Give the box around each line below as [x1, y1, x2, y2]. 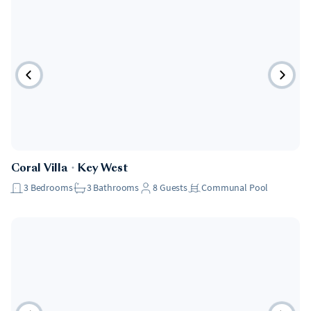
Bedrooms [30, 181, 73, 194]
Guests [159, 181, 188, 194]
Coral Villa [11, 164, 67, 174]
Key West [78, 164, 128, 174]
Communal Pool [201, 181, 269, 194]
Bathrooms [93, 181, 140, 194]
